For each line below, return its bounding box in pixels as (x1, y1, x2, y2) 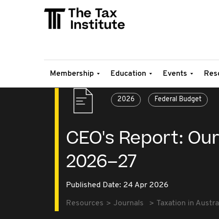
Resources (66, 199, 104, 207)
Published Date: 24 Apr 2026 (66, 181, 169, 189)
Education (110, 70, 146, 78)
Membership (50, 70, 94, 78)
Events (163, 70, 187, 78)
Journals (113, 199, 144, 207)
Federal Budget (154, 96, 201, 103)
